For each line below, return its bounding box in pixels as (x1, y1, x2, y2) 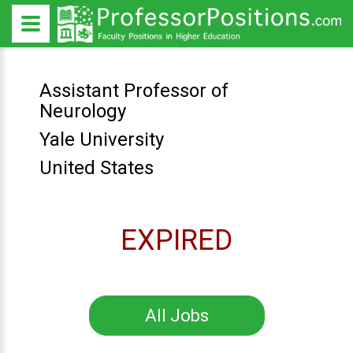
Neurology (39, 100, 126, 122)
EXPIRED (121, 224, 232, 257)
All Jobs (144, 306, 209, 325)
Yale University (39, 128, 164, 150)
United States (39, 157, 154, 179)
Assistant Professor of (39, 80, 229, 102)
